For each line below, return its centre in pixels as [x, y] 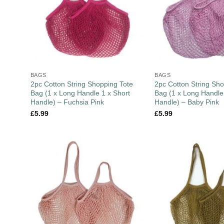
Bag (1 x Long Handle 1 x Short [80, 93]
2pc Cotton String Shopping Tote [81, 84]
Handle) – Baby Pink [187, 102]
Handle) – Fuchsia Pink [67, 102]
